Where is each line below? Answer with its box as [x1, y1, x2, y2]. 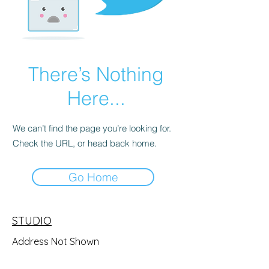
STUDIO [12, 214, 52, 228]
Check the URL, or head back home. [13, 138, 157, 149]
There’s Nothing [28, 62, 164, 86]
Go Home [68, 170, 118, 184]
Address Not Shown [12, 235, 99, 247]
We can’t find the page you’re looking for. [13, 122, 171, 134]
